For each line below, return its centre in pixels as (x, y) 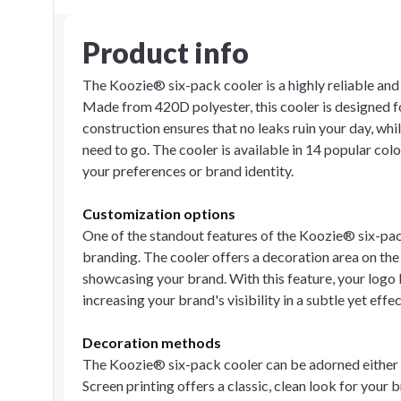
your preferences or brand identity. (188, 171)
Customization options (159, 213)
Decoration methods (152, 342)
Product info (166, 52)
